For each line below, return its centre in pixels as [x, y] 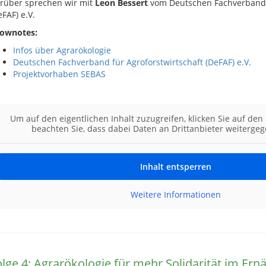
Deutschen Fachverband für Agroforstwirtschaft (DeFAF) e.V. [132, 62]
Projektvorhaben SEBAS [59, 74]
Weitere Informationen [175, 194]
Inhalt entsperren [175, 167]
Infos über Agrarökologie [62, 50]
